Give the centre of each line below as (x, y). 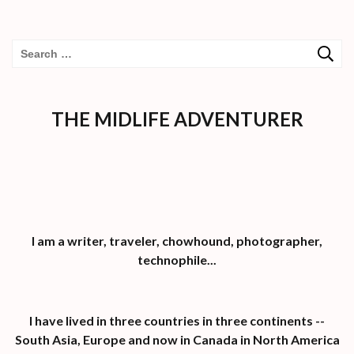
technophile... (177, 259)
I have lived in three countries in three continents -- (177, 320)
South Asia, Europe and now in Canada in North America (177, 339)
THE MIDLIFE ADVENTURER (177, 119)
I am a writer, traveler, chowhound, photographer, (177, 240)
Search (38, 52)
